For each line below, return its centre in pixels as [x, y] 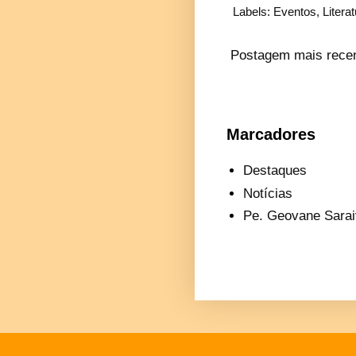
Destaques [275, 171]
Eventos [295, 11]
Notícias [268, 193]
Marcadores [271, 134]
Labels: [253, 11]
